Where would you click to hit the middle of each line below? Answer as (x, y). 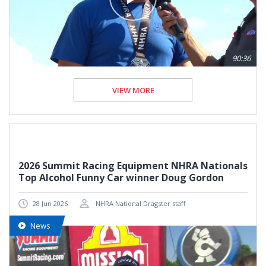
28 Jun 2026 (50, 204)
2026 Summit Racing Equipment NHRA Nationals (133, 166)
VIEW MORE (133, 91)
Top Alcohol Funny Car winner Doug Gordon (121, 178)
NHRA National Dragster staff (140, 204)
